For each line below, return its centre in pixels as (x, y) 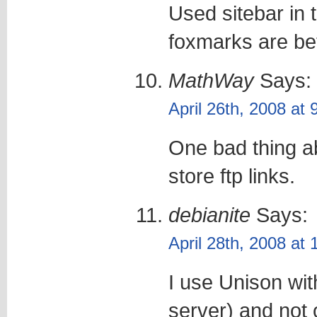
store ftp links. (231, 175)
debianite (209, 214)
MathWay (211, 80)
